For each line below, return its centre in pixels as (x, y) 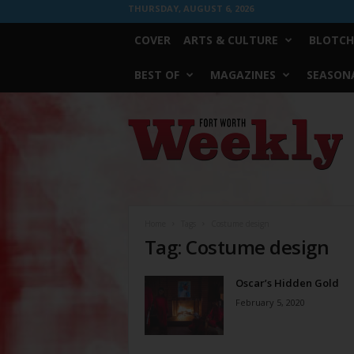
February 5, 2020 (270, 302)
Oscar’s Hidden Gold (287, 283)
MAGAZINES (243, 75)
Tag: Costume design (237, 247)
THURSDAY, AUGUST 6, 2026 (190, 8)
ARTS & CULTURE (230, 40)
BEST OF (156, 75)
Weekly (144, 139)
